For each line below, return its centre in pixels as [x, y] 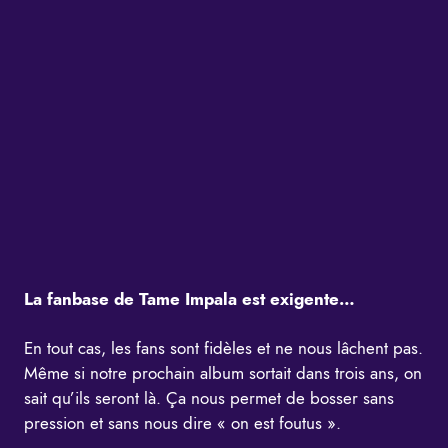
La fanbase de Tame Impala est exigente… [192, 299]
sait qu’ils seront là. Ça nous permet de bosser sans [209, 398]
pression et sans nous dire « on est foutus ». [182, 423]
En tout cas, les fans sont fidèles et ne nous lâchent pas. [223, 348]
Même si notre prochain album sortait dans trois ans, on [223, 373]
